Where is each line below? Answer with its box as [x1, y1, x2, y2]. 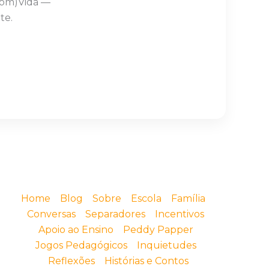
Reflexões [47, 255, 95, 267]
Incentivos [155, 208, 205, 220]
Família [171, 193, 206, 204]
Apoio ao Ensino [38, 224, 113, 235]
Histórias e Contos [104, 255, 189, 267]
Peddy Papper [122, 224, 193, 235]
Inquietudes [136, 240, 196, 251]
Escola [131, 193, 162, 204]
